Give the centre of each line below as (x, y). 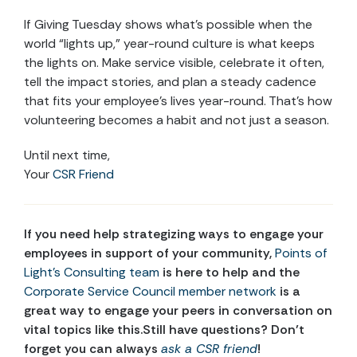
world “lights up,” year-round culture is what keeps (169, 44)
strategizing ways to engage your (222, 234)
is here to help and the (229, 273)
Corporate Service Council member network (150, 292)
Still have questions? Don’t (224, 330)
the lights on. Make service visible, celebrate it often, (174, 63)
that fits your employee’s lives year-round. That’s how (178, 101)
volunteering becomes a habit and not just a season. (177, 120)
